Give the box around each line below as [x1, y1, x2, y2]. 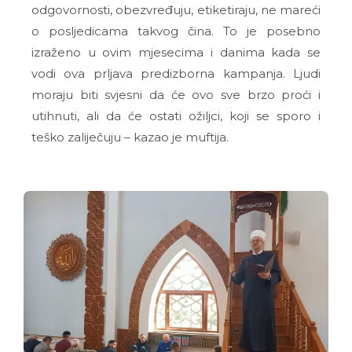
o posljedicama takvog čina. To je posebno [31, 24, 321, 39]
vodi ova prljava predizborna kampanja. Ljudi [31, 66, 321, 82]
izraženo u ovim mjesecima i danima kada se [31, 45, 321, 60]
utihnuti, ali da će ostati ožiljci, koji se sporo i [31, 108, 321, 124]
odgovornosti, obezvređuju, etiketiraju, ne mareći [31, 2, 321, 18]
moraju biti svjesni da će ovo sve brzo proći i [31, 87, 321, 103]
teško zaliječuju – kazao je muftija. [31, 130, 229, 145]
